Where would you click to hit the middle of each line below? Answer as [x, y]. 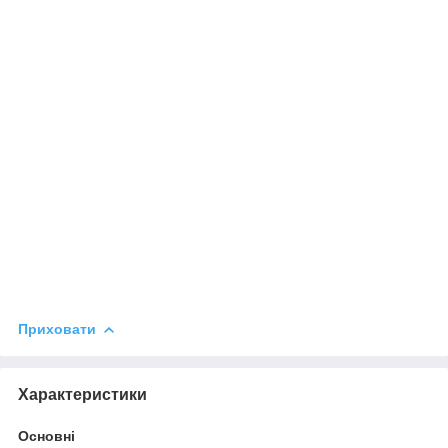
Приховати [57, 328]
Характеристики [82, 394]
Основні [46, 435]
